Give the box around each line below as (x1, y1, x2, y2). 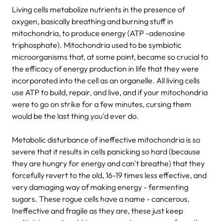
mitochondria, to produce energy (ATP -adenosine (12, 28, 185, 38)
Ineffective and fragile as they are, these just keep (12, 205, 183, 216)
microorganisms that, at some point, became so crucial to (12, 51, 208, 62)
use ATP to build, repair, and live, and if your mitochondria (12, 87, 208, 97)
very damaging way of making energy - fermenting (12, 182, 188, 192)
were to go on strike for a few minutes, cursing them (12, 99, 191, 109)
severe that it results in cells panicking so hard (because (12, 146, 200, 156)
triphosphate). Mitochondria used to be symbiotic (12, 39, 182, 50)
